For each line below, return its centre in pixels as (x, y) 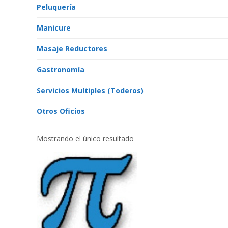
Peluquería (56, 7)
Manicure (54, 28)
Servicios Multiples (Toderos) (90, 90)
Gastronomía (61, 69)
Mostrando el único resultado (85, 139)
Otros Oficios (61, 111)
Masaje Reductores (72, 49)
